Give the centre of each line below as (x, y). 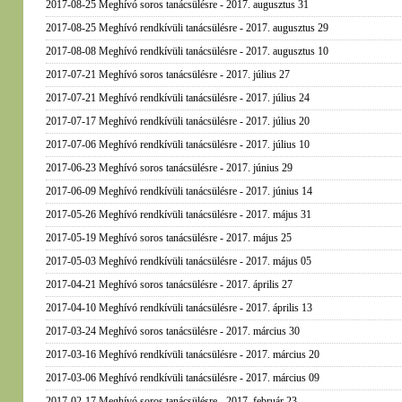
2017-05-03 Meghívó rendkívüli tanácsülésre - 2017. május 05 (178, 261)
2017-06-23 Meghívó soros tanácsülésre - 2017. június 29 (169, 168)
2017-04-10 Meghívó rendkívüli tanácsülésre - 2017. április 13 (179, 308)
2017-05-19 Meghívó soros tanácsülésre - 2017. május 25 (168, 238)
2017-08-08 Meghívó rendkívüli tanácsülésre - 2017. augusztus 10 (187, 51)
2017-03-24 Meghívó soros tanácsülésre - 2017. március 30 (172, 331)
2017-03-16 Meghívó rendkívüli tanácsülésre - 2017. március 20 (182, 354)
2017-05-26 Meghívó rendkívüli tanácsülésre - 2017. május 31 (178, 214)
